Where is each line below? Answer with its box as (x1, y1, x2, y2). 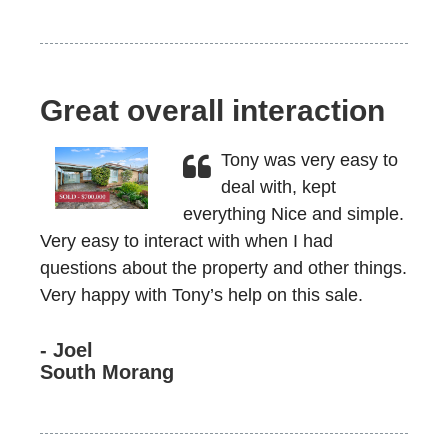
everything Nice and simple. (182, 204, 404, 224)
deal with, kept (220, 177, 336, 197)
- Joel (40, 339, 93, 361)
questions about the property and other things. (40, 258, 407, 278)
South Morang (40, 361, 174, 383)
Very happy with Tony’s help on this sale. (40, 285, 363, 305)
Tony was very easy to (220, 150, 398, 170)
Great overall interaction (40, 94, 385, 127)
